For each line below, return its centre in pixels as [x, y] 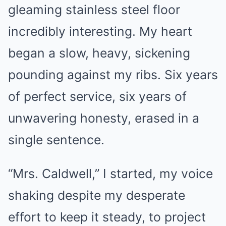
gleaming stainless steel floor [94, 10]
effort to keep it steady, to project [107, 217]
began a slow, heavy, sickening [99, 53]
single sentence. [56, 140]
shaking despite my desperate [97, 195]
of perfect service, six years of [97, 96]
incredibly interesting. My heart [100, 31]
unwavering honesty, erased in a [104, 118]
